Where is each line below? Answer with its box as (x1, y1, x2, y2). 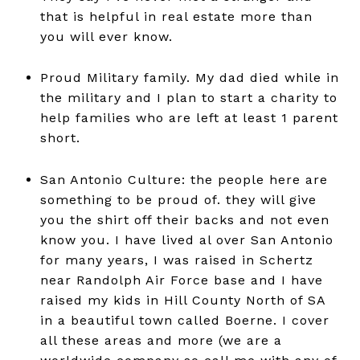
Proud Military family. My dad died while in (39, 70, 339, 86)
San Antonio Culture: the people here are (39, 171, 328, 187)
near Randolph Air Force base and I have (39, 272, 323, 288)
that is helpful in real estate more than (39, 8, 313, 24)
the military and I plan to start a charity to (39, 90, 337, 106)
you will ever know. (39, 28, 178, 44)
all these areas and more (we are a (39, 332, 282, 348)
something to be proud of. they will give (39, 191, 317, 207)
